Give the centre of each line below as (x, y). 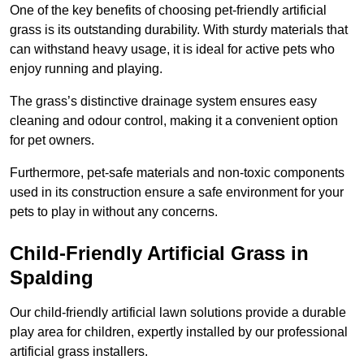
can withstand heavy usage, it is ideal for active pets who (172, 50)
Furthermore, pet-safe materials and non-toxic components (177, 173)
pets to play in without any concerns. (114, 212)
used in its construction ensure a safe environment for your (177, 193)
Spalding (52, 278)
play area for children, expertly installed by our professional (179, 332)
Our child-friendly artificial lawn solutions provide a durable (178, 313)
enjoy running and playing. (86, 69)
